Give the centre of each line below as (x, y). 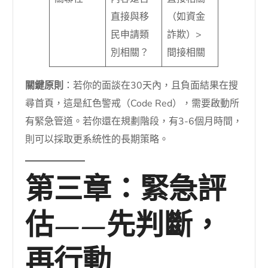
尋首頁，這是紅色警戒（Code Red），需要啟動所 (133, 104)
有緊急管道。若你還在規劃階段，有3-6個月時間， (134, 122)
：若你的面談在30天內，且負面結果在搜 (151, 86)
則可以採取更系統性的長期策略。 (97, 140)
